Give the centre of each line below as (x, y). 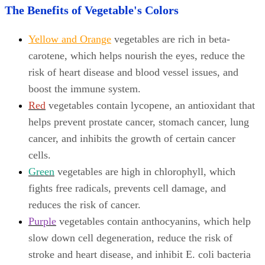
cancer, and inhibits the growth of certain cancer (132, 139)
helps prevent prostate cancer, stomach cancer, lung (139, 122)
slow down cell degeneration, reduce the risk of (130, 238)
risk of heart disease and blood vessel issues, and (133, 72)
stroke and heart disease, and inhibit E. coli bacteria (140, 255)
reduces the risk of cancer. (85, 205)
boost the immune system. (85, 89)
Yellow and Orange (70, 39)
